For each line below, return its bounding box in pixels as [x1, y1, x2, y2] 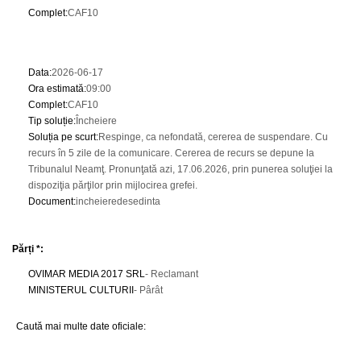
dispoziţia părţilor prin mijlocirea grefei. [28, 180, 197, 191]
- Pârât [134, 284, 163, 296]
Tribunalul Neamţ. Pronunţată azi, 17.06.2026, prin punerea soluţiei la [28, 164, 333, 175]
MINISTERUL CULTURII [28, 284, 134, 296]
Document [28, 196, 73, 207]
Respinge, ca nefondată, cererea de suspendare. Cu [98, 131, 328, 143]
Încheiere [76, 115, 117, 127]
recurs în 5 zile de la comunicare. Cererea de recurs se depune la [28, 147, 314, 159]
